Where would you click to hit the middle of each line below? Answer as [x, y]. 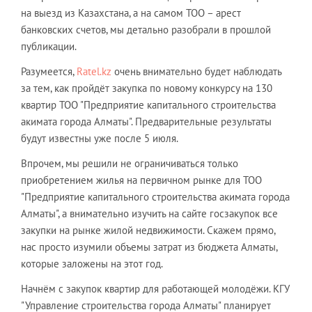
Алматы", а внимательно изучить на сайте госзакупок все [149, 213]
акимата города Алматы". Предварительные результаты [146, 122]
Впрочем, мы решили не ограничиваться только [130, 163]
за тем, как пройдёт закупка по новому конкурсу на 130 [147, 88]
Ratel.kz [94, 71]
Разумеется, [49, 71]
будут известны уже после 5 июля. [100, 138]
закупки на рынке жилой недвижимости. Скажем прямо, [148, 230]
